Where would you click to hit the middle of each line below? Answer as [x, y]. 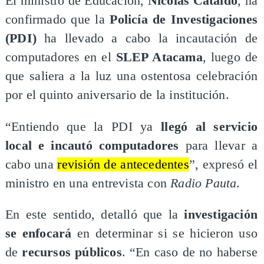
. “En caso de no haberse [190, 253]
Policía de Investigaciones [184, 20]
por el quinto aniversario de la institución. [117, 95]
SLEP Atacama [159, 57]
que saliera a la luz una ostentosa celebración [131, 76]
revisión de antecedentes [123, 164]
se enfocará [38, 234]
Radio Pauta [204, 183]
